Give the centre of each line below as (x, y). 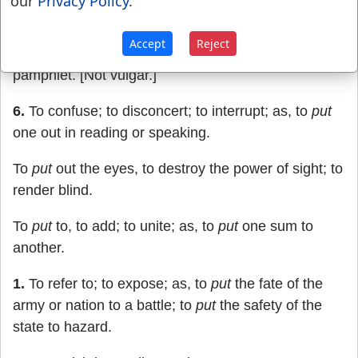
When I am (50, 18)
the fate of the (277, 284)
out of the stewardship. (183, 18)
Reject (213, 43)
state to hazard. (62, 327)
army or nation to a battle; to (104, 305)
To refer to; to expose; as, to (118, 284)
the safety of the (269, 305)
